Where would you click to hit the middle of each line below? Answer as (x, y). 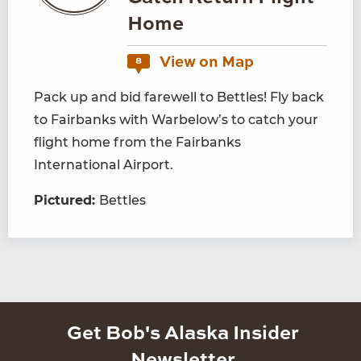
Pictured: (66, 200)
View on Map (205, 62)
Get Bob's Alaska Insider (183, 334)
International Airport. (104, 164)
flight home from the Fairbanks (137, 142)
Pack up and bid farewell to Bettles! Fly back (179, 97)
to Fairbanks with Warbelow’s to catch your (176, 119)
